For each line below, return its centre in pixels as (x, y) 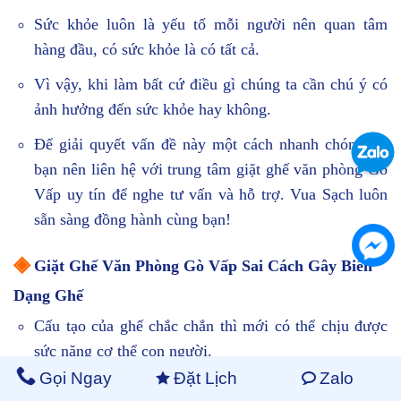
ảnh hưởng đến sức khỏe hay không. (153, 109)
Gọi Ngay (76, 378)
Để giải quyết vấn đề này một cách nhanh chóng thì (211, 144)
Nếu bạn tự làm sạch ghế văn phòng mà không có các (211, 386)
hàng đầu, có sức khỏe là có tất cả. (147, 49)
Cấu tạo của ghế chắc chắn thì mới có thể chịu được (211, 326)
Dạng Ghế (48, 296)
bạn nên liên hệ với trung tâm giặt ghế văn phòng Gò (211, 169)
